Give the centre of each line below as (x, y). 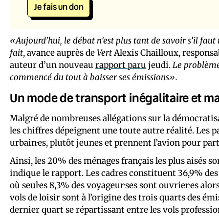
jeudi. (159, 65)
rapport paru (121, 65)
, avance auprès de (60, 53)
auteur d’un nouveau (53, 65)
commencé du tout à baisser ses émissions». (94, 77)
